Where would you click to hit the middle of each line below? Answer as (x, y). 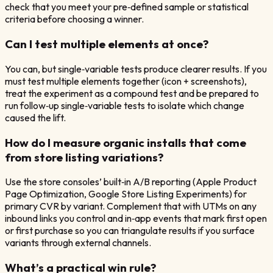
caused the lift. (35, 117)
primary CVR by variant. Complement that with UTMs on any (131, 206)
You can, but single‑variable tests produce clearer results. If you (136, 69)
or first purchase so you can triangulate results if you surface (130, 231)
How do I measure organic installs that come (126, 142)
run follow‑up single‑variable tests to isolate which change (125, 105)
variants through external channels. (78, 243)
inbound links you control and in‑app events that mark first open (136, 218)
